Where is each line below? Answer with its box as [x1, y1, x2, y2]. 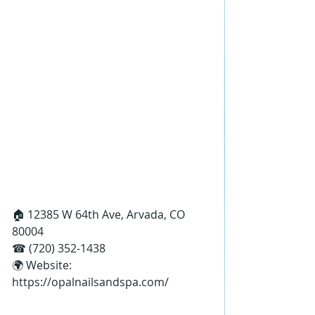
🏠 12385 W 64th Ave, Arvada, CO [12, 207, 188, 222]
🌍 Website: [12, 257, 75, 273]
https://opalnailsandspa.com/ [12, 274, 169, 290]
